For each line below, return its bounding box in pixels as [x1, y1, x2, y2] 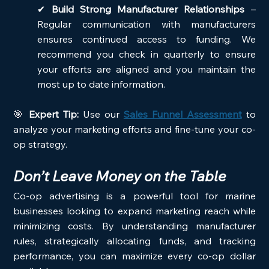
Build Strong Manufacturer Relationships [51, 3, 245, 16]
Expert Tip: [29, 108, 79, 121]
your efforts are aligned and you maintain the [37, 63, 256, 76]
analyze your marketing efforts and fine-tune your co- [13, 123, 256, 136]
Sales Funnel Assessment [123, 108, 242, 121]
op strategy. [13, 138, 68, 151]
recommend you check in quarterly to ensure [37, 48, 256, 61]
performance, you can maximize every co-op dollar [13, 250, 256, 262]
